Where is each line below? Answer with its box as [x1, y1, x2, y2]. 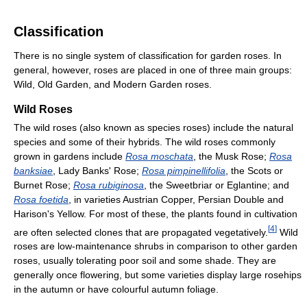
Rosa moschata [125, 150, 193, 162]
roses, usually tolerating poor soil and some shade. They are [14, 255, 276, 267]
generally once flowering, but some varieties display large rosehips [14, 269, 302, 281]
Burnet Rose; [14, 179, 73, 191]
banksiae [14, 164, 53, 176]
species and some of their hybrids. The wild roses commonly [14, 136, 275, 147]
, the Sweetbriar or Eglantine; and [144, 179, 289, 191]
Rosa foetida [14, 193, 69, 205]
